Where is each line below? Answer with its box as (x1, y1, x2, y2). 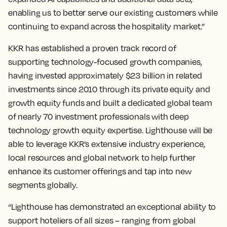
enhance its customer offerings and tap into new (8, 166, 192, 176)
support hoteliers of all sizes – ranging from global (8, 215, 196, 225)
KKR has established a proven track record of (8, 43, 177, 53)
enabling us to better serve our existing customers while (8, 8, 218, 18)
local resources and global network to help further (8, 153, 196, 163)
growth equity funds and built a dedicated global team (8, 98, 212, 108)
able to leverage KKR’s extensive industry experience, (8, 139, 205, 149)
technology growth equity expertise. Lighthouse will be (8, 125, 213, 135)
